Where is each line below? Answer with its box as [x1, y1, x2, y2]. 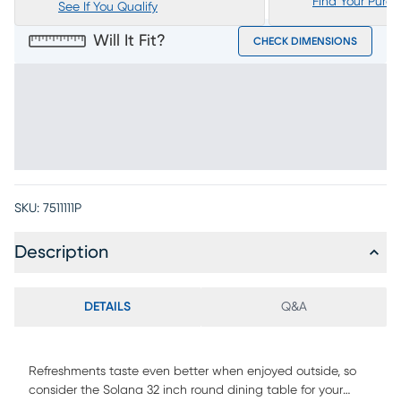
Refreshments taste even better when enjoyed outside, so [29, 365, 356, 378]
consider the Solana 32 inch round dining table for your [29, 384, 343, 397]
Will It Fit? [93, 33, 166, 49]
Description [14, 243, 108, 261]
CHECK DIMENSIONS [253, 36, 357, 47]
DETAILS [84, 301, 131, 313]
